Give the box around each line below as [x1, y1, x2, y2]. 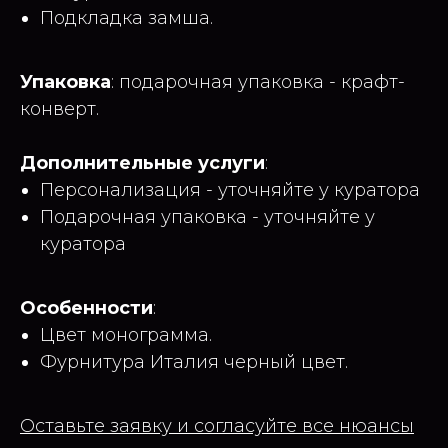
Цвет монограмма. [40, 323, 212, 346]
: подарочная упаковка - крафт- [111, 70, 405, 93]
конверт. [20, 97, 99, 120]
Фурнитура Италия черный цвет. [40, 350, 348, 373]
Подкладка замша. [40, 6, 213, 29]
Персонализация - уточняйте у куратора [40, 178, 420, 201]
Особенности [20, 296, 153, 319]
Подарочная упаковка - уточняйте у [40, 205, 375, 228]
